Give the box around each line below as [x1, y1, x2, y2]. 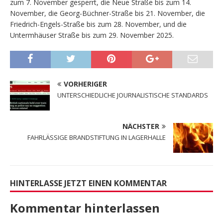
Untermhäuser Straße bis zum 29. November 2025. [10, 30, 174, 40]
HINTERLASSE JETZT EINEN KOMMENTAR [10, 178, 167, 189]
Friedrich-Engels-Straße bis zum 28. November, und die [10, 19, 187, 29]
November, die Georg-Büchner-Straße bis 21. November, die [10, 8, 205, 18]
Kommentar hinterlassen [10, 200, 160, 217]
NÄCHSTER [122, 121, 159, 131]
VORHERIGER [64, 79, 107, 89]
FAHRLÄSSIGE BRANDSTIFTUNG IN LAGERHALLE [27, 133, 166, 142]
